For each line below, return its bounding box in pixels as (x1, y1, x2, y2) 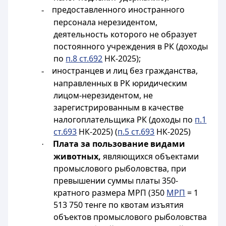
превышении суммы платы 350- (53, 175, 179, 186)
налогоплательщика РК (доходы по (53, 114, 195, 125)
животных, (53, 151, 103, 162)
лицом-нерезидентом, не (53, 90, 153, 101)
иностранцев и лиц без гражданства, (52, 65, 198, 76)
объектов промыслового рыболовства (53, 211, 207, 222)
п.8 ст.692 (66, 53, 103, 64)
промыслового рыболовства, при (53, 163, 187, 174)
